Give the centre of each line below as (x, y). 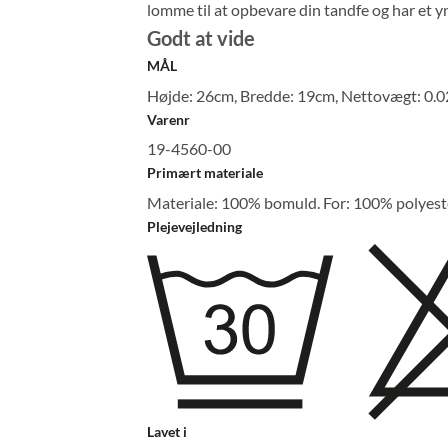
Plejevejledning (194, 227)
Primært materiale (205, 173)
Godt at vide (201, 37)
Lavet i (167, 431)
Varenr (168, 119)
